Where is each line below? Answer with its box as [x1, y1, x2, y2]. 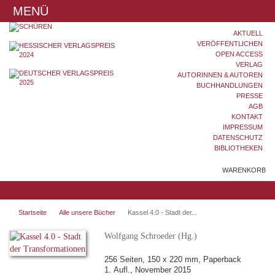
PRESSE [236, 92, 263, 99]
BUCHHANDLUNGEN [196, 82, 263, 89]
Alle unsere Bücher [59, 209, 115, 216]
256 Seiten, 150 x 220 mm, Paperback [104, 255, 241, 264]
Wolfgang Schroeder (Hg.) [104, 231, 197, 241]
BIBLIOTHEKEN [214, 144, 263, 152]
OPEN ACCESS [215, 50, 263, 58]
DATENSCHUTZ [213, 134, 263, 141]
